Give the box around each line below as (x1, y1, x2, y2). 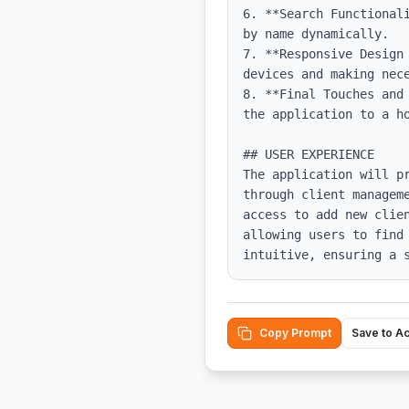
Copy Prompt (259, 326, 331, 340)
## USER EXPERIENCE (243, 147, 374, 162)
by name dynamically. (243, 26, 389, 41)
